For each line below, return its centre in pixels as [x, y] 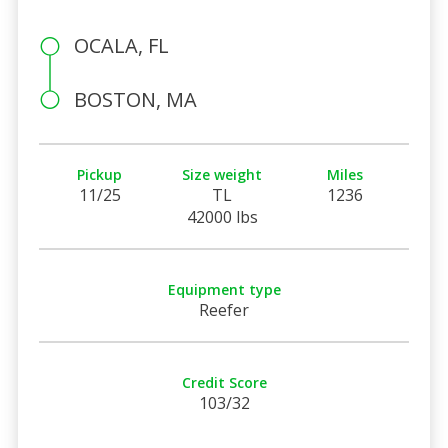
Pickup [100, 174]
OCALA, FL [121, 45]
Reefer [224, 309]
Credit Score [224, 382]
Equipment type [224, 289]
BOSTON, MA [135, 99]
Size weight [222, 174]
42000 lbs [222, 216]
